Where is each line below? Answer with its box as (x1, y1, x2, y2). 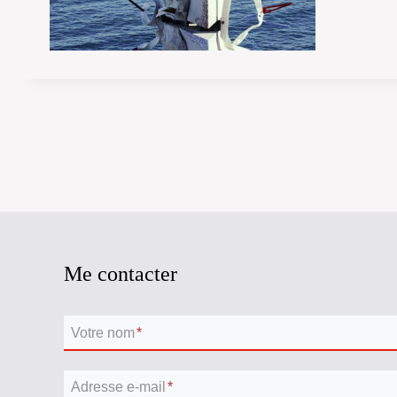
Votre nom (71, 324, 135, 340)
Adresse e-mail (71, 379, 166, 395)
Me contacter (64, 262, 177, 286)
